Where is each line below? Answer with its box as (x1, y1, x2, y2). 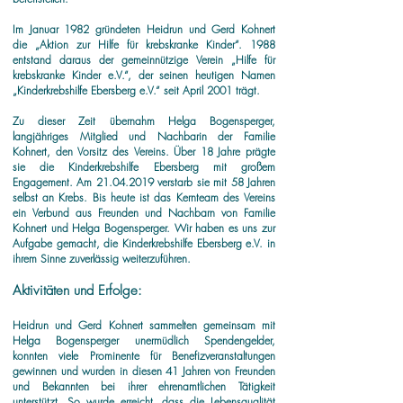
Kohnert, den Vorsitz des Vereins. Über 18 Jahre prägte (13, 144, 275, 159)
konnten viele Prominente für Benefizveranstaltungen (13, 348, 275, 363)
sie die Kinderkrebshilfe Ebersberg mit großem (13, 159, 275, 175)
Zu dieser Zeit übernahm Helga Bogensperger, (13, 113, 275, 129)
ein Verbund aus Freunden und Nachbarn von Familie (13, 205, 275, 220)
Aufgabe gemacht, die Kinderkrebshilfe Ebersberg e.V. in (13, 236, 275, 251)
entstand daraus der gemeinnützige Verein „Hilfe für (13, 52, 275, 67)
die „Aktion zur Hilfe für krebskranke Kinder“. (13, 37, 250, 52)
